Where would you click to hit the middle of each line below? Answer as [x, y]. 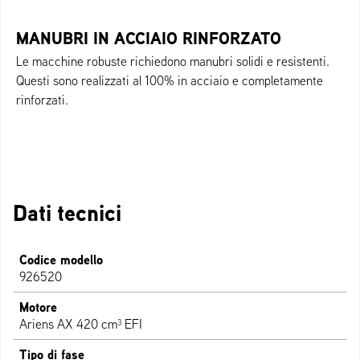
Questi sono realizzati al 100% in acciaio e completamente [170, 81]
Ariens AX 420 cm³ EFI [81, 324]
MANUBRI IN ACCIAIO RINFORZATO [149, 39]
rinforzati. [42, 100]
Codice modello [61, 260]
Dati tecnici [67, 213]
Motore [38, 307]
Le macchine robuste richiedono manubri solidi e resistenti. [173, 61]
